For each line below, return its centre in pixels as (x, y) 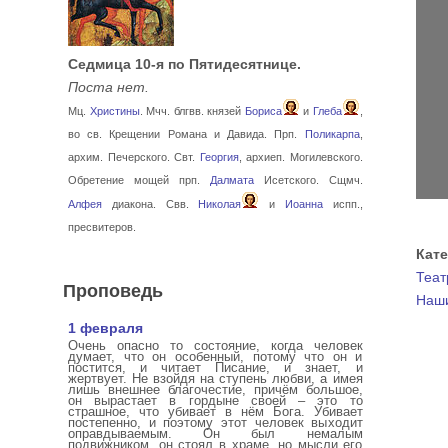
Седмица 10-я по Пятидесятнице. (184, 63)
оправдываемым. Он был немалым (215, 433)
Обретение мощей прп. (139, 179)
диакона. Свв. (150, 203)
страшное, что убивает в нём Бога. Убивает (215, 411)
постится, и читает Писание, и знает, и (215, 367)
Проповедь (113, 289)
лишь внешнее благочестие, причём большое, (215, 389)
